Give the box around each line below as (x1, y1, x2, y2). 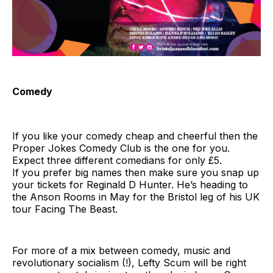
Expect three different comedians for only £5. (12, 154, 222, 167)
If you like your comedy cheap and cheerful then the (12, 130, 258, 143)
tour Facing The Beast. (12, 203, 118, 216)
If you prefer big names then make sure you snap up (12, 166, 259, 179)
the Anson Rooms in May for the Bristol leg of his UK (12, 191, 260, 204)
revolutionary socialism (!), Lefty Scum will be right (12, 257, 246, 269)
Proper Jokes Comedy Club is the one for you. (12, 142, 230, 155)
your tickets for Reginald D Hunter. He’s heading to (12, 179, 248, 191)
